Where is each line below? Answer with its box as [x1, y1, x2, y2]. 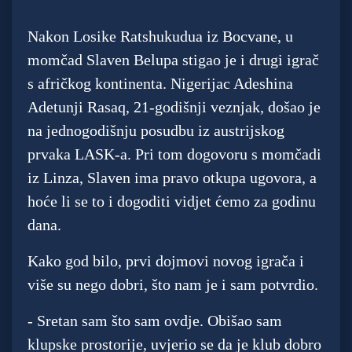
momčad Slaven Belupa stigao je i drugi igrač [27, 51, 319, 69]
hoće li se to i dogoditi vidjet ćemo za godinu [27, 192, 316, 211]
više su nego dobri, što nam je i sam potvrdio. [27, 276, 318, 294]
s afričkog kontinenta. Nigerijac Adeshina [27, 75, 293, 93]
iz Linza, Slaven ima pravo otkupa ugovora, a [27, 169, 317, 187]
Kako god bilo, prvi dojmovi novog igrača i [27, 252, 304, 270]
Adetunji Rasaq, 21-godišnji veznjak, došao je [27, 98, 321, 116]
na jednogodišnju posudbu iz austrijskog [27, 122, 284, 140]
